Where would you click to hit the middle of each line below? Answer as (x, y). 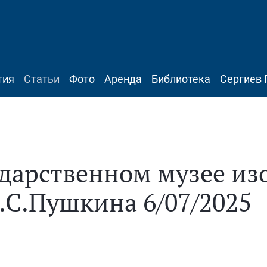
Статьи (42, 79)
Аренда (123, 79)
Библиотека (181, 79)
